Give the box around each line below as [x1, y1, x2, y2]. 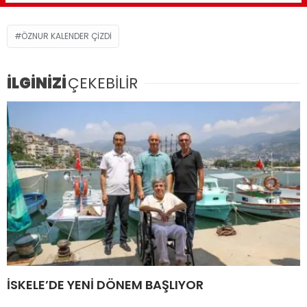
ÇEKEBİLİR [68, 72, 138, 94]
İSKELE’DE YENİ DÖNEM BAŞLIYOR [7, 276, 204, 294]
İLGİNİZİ [7, 72, 66, 94]
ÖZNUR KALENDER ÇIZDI [21, 29, 112, 42]
